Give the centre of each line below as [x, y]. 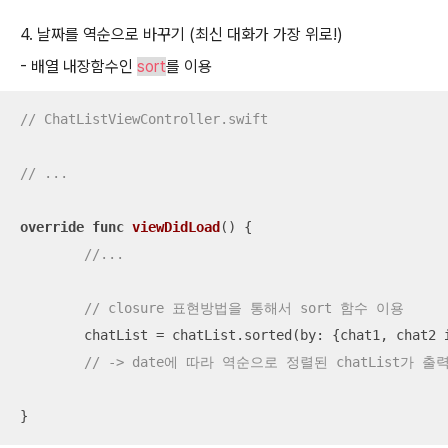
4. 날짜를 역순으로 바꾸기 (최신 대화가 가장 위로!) [181, 35]
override [52, 227]
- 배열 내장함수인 [78, 67]
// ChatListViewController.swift [144, 119]
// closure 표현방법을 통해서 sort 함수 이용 [244, 308]
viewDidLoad [176, 227]
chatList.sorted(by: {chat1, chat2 [304, 335]
